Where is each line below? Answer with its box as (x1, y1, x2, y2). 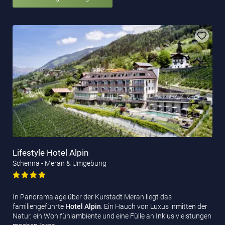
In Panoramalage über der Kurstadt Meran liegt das (13, 193, 172, 201)
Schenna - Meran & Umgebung (13, 159, 106, 168)
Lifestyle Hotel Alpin (13, 148, 88, 158)
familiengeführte (13, 202, 65, 211)
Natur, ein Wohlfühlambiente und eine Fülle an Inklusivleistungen (13, 212, 211, 220)
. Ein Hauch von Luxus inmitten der (101, 202, 207, 211)
